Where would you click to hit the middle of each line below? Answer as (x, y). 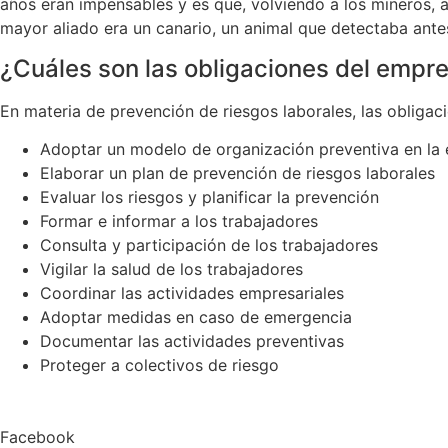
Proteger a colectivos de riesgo (159, 364)
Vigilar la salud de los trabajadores (171, 268)
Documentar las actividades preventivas (192, 340)
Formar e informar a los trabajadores (179, 220)
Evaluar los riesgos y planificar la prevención (209, 196)
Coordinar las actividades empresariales (192, 292)
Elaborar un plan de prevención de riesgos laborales (237, 172)
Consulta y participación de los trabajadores (209, 244)
